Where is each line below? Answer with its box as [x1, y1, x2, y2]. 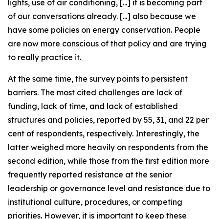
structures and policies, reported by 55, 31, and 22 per [8, 115, 209, 125]
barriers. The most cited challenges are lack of [8, 88, 182, 97]
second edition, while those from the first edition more [8, 156, 209, 166]
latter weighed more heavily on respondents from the [8, 142, 208, 152]
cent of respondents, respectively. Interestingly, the [8, 129, 199, 138]
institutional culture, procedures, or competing [8, 197, 182, 207]
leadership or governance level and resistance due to [8, 183, 210, 193]
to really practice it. [8, 52, 81, 62]
